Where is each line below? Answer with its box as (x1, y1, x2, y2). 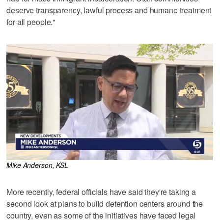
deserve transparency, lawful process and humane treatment (6, 4, 212, 16)
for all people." (6, 16, 56, 27)
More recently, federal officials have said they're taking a (6, 186, 196, 197)
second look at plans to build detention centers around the (6, 197, 203, 209)
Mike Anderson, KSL (6, 160, 68, 170)
